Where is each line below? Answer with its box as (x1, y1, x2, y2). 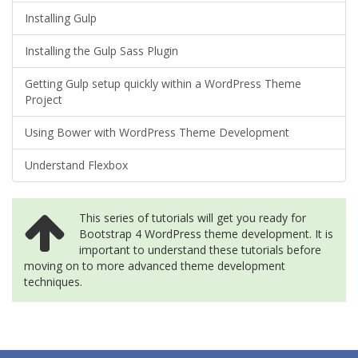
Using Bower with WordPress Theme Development (25, 125, 289, 140)
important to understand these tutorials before (78, 242, 321, 257)
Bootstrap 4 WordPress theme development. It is (78, 226, 333, 241)
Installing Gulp (25, 10, 97, 26)
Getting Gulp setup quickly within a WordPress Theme (25, 76, 301, 91)
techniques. (24, 274, 82, 289)
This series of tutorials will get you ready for (78, 210, 306, 225)
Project (25, 92, 62, 107)
